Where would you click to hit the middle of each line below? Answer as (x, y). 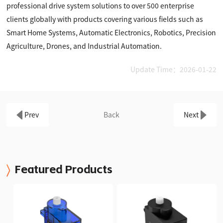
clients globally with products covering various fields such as (105, 19)
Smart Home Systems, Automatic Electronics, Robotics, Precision (111, 32)
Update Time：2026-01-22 (173, 69)
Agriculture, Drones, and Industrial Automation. (84, 46)
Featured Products (64, 169)
